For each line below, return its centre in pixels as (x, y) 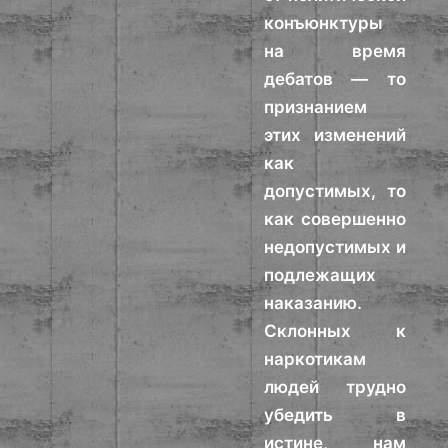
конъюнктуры (324, 23)
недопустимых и (335, 247)
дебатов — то (335, 79)
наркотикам (315, 359)
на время (335, 51)
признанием (316, 107)
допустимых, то (335, 191)
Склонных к (335, 331)
